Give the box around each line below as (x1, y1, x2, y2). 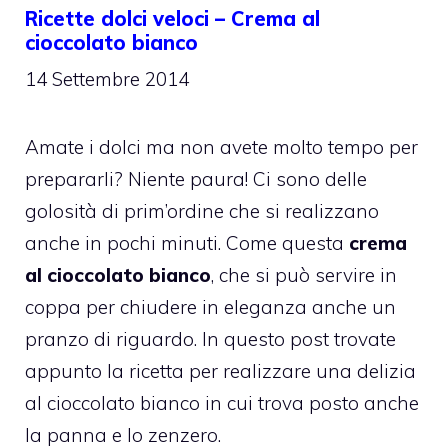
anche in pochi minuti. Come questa (25, 230, 344, 255)
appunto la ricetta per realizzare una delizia (25, 358, 416, 383)
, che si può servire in (211, 262, 397, 287)
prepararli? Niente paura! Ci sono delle (25, 166, 367, 191)
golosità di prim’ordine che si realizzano (25, 198, 379, 223)
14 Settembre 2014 (25, 66, 189, 91)
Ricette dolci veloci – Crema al (25, 6, 320, 32)
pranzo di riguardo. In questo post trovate (25, 326, 396, 351)
